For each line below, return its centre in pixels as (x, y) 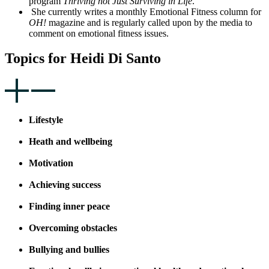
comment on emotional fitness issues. (99, 33)
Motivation (51, 163)
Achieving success (65, 185)
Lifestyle (46, 120)
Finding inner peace (69, 207)
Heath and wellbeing (71, 142)
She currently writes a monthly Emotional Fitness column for (145, 11)
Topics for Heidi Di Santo (83, 59)
